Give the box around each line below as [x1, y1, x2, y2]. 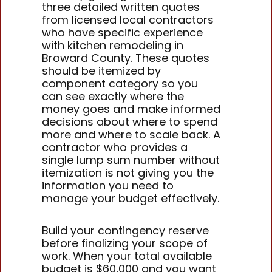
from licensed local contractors [42, 12, 214, 28]
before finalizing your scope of [42, 235, 208, 251]
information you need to [42, 178, 174, 194]
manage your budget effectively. [42, 191, 220, 206]
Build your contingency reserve [42, 222, 209, 238]
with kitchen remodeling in [42, 38, 184, 53]
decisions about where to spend [42, 114, 218, 130]
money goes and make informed [42, 101, 221, 117]
